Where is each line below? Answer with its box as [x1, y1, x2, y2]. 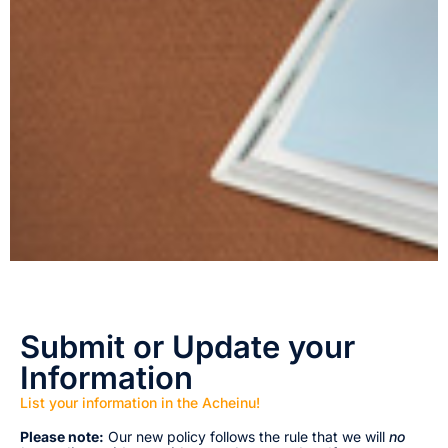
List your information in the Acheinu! [20, 393, 260, 411]
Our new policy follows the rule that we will [104, 427, 389, 445]
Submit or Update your [20, 327, 355, 365]
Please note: [20, 427, 104, 445]
